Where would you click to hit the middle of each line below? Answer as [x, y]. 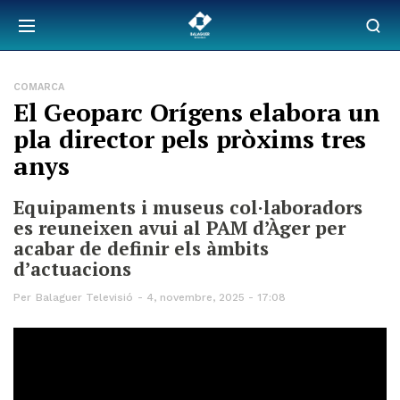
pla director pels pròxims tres [190, 139]
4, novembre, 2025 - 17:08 [216, 297]
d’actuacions [72, 269]
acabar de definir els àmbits [141, 248]
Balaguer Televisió [84, 297]
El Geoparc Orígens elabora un [197, 112]
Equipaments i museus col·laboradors [188, 207]
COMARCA [39, 87]
